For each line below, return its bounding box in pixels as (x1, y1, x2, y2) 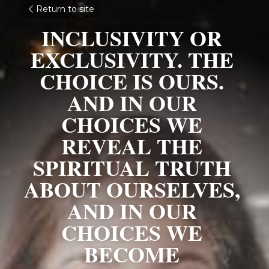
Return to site (36, 4, 94, 14)
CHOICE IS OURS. (40, 65, 224, 97)
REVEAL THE (61, 130, 202, 162)
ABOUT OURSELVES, (23, 174, 240, 205)
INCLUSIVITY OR (41, 22, 222, 53)
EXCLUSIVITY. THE (30, 44, 234, 75)
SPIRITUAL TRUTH (32, 152, 231, 183)
